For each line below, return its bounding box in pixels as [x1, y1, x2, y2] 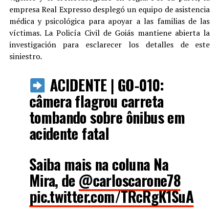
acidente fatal [29, 122, 109, 145]
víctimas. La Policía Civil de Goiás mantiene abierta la [9, 27, 210, 39]
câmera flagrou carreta [29, 90, 164, 112]
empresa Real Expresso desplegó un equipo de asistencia [9, 4, 210, 15]
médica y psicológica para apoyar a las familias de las [9, 16, 210, 27]
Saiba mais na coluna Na [29, 153, 169, 175]
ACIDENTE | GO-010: [46, 74, 164, 96]
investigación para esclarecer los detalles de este [9, 39, 210, 50]
